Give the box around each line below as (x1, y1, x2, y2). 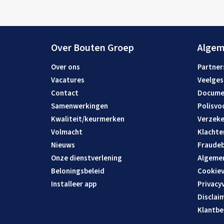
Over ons (51, 62, 80, 72)
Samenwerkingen (51, 101, 108, 111)
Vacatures (51, 75, 84, 85)
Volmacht (51, 127, 82, 137)
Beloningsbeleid (51, 166, 104, 176)
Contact (51, 88, 78, 98)
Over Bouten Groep (51, 41, 134, 55)
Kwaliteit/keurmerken (51, 114, 124, 124)
